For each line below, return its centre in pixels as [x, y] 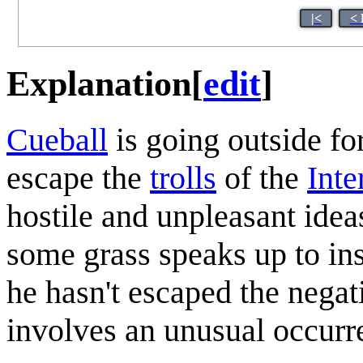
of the [262, 177]
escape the [78, 177]
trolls [183, 177]
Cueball [57, 139]
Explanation [99, 83]
